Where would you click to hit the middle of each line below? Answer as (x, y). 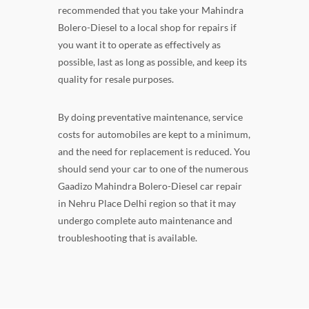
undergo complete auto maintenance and (145, 220)
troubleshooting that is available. (128, 237)
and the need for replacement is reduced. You (154, 151)
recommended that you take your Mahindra (151, 10)
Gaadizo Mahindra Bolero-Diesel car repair (150, 186)
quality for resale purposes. (116, 79)
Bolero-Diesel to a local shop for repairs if (147, 27)
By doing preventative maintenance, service (150, 117)
